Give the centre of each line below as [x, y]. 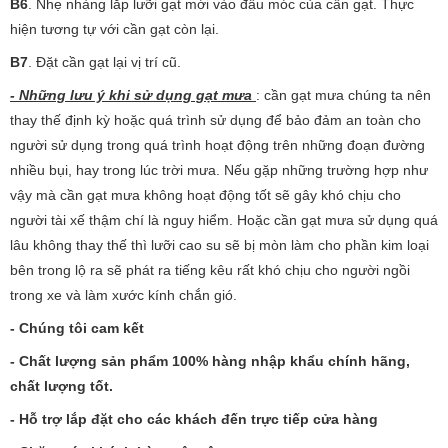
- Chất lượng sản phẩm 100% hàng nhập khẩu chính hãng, [210, 361]
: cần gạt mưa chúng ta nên [343, 95]
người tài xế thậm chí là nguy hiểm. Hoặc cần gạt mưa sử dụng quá [224, 220]
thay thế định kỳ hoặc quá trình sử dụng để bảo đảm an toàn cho [215, 120]
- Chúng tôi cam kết [79, 328]
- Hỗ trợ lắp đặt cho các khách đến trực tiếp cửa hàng [198, 419]
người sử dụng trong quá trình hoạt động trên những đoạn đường [217, 145]
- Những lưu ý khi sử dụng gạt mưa [133, 95]
